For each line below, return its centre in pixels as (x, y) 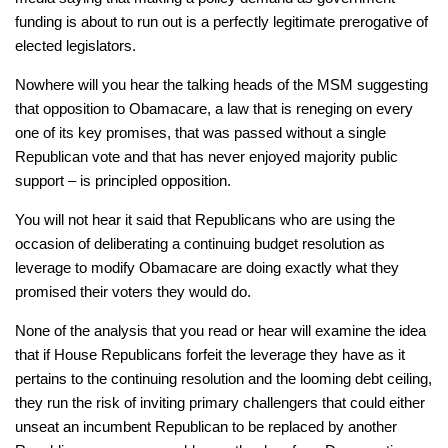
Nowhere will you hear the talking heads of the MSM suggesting (221, 84)
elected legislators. (75, 45)
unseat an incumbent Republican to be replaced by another (206, 426)
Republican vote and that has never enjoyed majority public (206, 156)
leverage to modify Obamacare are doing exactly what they (207, 267)
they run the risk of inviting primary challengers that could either (220, 402)
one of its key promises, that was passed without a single (200, 132)
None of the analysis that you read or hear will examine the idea (220, 330)
